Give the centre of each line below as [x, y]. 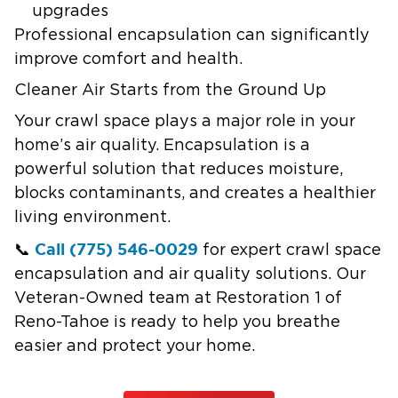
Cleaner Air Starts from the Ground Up [170, 91]
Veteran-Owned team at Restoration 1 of [178, 298]
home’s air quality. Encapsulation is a [162, 146]
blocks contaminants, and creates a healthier [195, 194]
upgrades [70, 12]
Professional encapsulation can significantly [192, 36]
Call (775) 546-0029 [116, 249]
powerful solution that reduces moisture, [179, 170]
